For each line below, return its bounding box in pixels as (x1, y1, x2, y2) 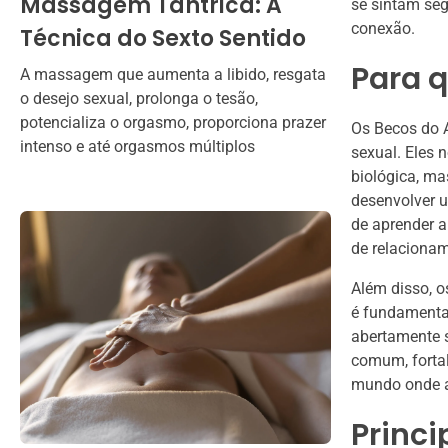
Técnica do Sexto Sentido (20, 22, 306, 54)
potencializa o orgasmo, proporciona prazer (20, 112, 326, 132)
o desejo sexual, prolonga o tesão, (20, 88, 258, 108)
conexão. (351, 19, 415, 39)
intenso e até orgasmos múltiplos (20, 136, 255, 156)
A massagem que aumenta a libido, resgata (20, 64, 326, 84)
